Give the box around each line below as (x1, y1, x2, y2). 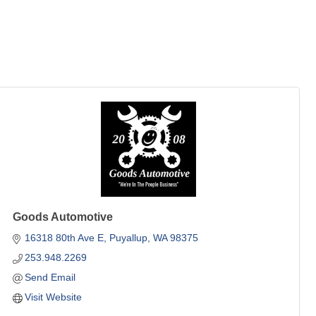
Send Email (25, 272, 76, 283)
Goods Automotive (12, 211, 113, 223)
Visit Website (25, 291, 83, 303)
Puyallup (109, 232, 148, 243)
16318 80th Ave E (25, 232, 104, 243)
